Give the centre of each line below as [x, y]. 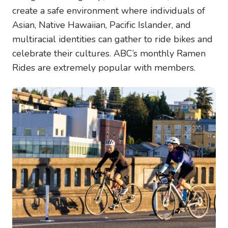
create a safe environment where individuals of [109, 10]
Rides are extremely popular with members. [104, 67]
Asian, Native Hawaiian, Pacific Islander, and [102, 25]
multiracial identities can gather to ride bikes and [112, 39]
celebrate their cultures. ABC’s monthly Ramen [109, 53]
